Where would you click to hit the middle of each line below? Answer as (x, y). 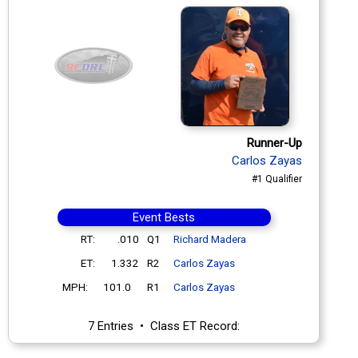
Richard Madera (209, 239)
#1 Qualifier (277, 179)
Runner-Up (274, 143)
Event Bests (164, 217)
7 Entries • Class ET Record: (164, 326)
